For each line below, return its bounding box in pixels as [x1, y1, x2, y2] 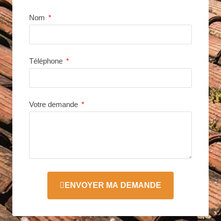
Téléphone [29, 57, 65, 66]
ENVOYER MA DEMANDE [65, 181, 161, 190]
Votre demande [29, 100, 80, 109]
